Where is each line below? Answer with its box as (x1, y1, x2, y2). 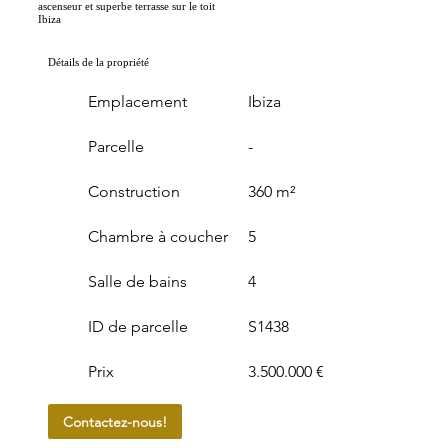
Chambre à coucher (87, 227, 228, 246)
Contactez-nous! (62, 412, 167, 431)
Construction (87, 182, 180, 201)
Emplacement (87, 92, 187, 111)
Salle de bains (87, 272, 187, 291)
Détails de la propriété (47, 56, 149, 68)
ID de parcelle (87, 317, 188, 336)
